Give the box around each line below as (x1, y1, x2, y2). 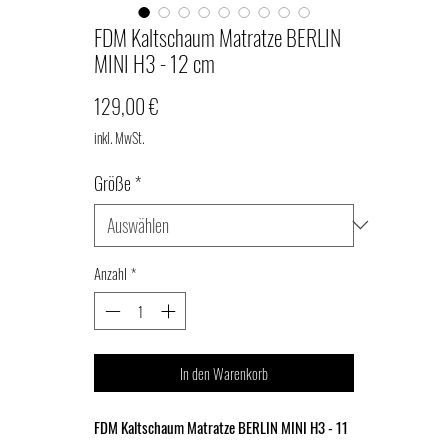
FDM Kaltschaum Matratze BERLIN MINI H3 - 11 (94, 416, 348, 439)
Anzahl (94, 261, 127, 284)
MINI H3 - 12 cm (94, 46, 215, 79)
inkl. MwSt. (94, 126, 144, 148)
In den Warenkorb (180, 362, 268, 385)
